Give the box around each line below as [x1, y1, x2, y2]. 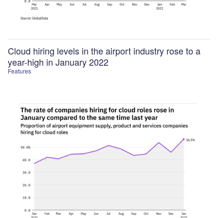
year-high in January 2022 [8, 55, 109, 68]
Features [8, 66, 31, 75]
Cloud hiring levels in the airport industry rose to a [8, 44, 200, 57]
